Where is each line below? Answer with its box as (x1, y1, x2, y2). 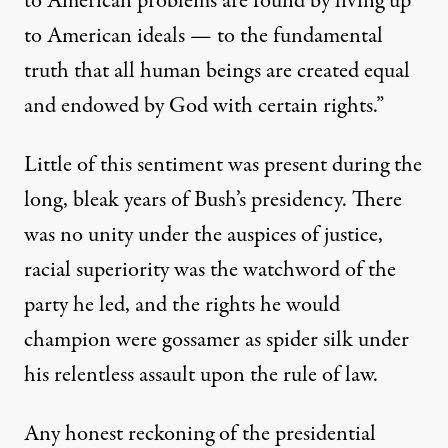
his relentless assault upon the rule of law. (24, 359, 378, 392)
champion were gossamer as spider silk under (24, 324, 409, 357)
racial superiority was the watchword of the (24, 254, 396, 287)
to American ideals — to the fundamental (24, 20, 383, 53)
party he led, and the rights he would (24, 289, 340, 322)
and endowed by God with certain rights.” (24, 90, 384, 123)
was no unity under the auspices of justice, (24, 219, 383, 252)
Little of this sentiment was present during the (24, 149, 422, 182)
